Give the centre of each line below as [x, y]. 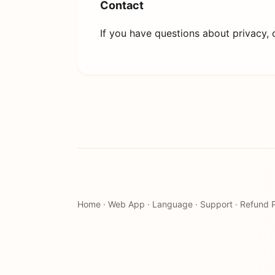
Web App [126, 204]
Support [216, 204]
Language [172, 204]
